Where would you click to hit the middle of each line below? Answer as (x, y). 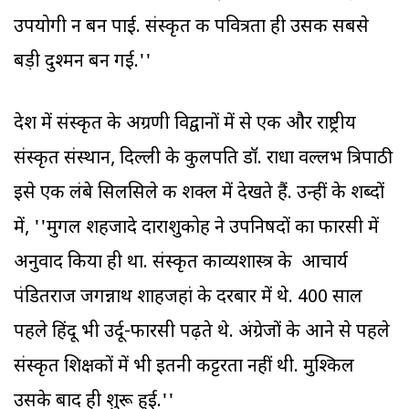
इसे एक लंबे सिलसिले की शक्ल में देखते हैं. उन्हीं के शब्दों (199, 194)
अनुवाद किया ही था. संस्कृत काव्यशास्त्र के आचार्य (181, 263)
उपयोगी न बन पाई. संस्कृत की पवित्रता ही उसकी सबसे (191, 28)
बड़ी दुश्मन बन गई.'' (83, 63)
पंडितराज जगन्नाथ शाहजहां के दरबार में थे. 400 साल (188, 298)
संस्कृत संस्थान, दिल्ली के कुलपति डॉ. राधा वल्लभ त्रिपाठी (203, 159)
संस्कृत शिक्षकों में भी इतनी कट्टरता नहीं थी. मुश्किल (184, 367)
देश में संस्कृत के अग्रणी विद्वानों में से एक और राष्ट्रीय (185, 125)
